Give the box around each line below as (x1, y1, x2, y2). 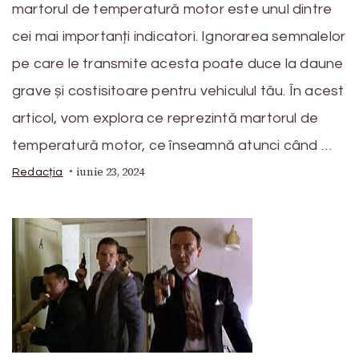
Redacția (12, 166, 63, 178)
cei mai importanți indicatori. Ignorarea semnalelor (12, 28, 346, 44)
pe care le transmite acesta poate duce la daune (12, 55, 344, 71)
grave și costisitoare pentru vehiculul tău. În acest (12, 83, 345, 99)
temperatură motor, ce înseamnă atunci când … (12, 137, 332, 153)
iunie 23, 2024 (75, 163, 144, 179)
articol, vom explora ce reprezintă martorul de (12, 110, 319, 126)
